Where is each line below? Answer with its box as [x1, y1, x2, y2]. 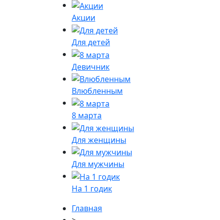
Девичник [72, 61, 110, 72]
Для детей [72, 36, 110, 48]
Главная [72, 203, 102, 214]
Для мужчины [72, 159, 124, 170]
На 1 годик [72, 183, 112, 194]
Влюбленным [72, 85, 123, 97]
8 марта [72, 110, 102, 121]
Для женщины [72, 134, 126, 145]
